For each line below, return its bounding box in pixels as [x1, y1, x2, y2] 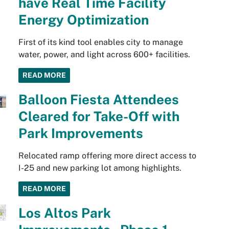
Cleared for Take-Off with [18, 108, 179, 125]
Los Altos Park [18, 205, 111, 221]
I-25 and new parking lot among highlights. [18, 163, 181, 173]
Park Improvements [18, 125, 143, 142]
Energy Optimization [18, 12, 149, 28]
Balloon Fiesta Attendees [18, 91, 179, 108]
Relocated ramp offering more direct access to [18, 151, 196, 161]
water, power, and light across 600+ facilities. [18, 50, 190, 60]
